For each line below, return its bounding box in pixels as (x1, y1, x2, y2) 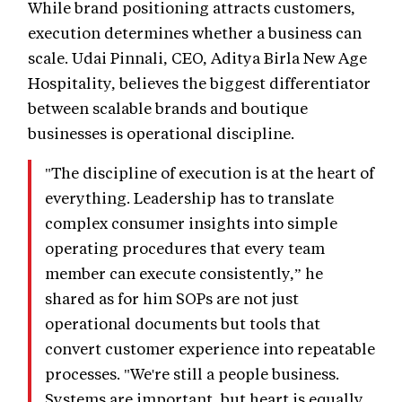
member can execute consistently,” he (45, 262, 323, 283)
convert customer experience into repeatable (45, 337, 375, 358)
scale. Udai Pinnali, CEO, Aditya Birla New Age (28, 47, 367, 67)
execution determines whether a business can (28, 22, 362, 42)
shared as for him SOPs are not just (45, 287, 299, 308)
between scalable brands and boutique (28, 97, 308, 118)
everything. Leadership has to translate (45, 187, 334, 207)
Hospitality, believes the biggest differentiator (28, 72, 371, 92)
